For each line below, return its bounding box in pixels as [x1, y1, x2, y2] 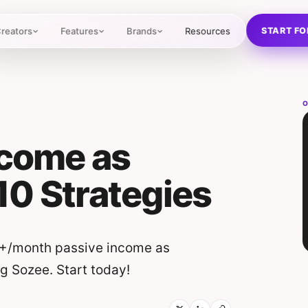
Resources [185, 25, 231, 36]
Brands [126, 25, 157, 36]
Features [60, 25, 99, 36]
